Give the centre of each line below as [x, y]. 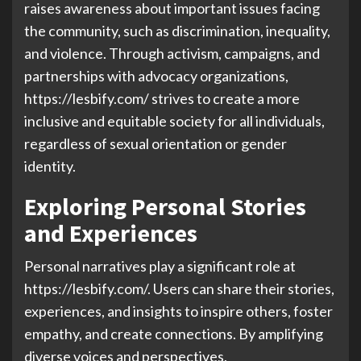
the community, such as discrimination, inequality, [177, 31]
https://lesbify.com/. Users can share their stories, [179, 288]
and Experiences [111, 233]
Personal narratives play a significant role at [160, 266]
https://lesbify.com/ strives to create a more [162, 98]
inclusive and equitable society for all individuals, [174, 121]
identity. [50, 166]
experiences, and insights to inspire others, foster [178, 311]
